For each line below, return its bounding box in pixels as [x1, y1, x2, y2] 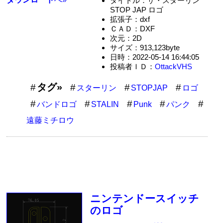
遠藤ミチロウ [26, 116, 75, 125]
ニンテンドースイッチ [90, 193, 200, 205]
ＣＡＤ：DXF [110, 24, 155, 33]
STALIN [91, 100, 119, 109]
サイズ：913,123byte [110, 43, 180, 52]
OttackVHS [154, 62, 192, 71]
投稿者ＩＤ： [110, 62, 155, 71]
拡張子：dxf [110, 15, 150, 24]
